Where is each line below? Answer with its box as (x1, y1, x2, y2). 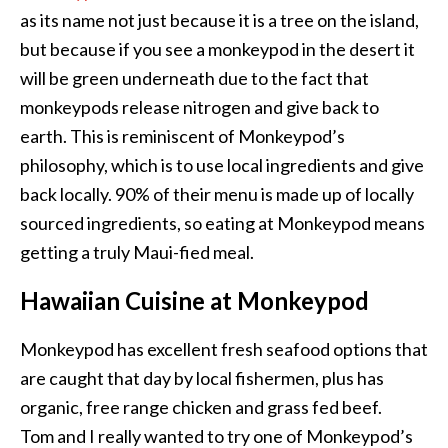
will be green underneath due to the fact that (20, 67, 369, 90)
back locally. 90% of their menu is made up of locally (20, 183, 414, 206)
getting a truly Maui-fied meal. (20, 241, 254, 264)
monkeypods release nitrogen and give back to (20, 96, 379, 119)
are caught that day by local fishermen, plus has (20, 367, 384, 390)
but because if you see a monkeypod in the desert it (20, 38, 415, 61)
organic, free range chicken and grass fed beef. (20, 396, 382, 419)
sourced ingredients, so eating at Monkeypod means (20, 212, 425, 235)
